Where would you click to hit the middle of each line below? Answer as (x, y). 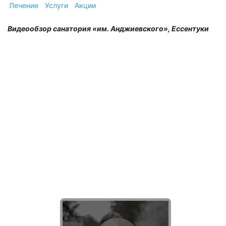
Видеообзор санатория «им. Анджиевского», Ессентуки (108, 29)
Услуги (56, 5)
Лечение (24, 5)
